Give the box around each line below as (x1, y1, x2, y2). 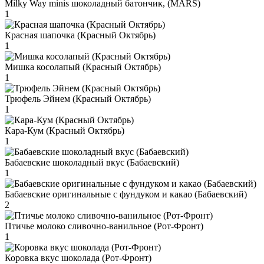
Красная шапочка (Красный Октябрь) (5, 29, 156, 40)
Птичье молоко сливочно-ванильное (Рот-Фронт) (5, 220, 203, 231)
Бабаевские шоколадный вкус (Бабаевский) (5, 157, 179, 167)
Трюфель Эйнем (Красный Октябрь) (5, 93, 151, 104)
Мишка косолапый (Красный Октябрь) (5, 61, 161, 72)
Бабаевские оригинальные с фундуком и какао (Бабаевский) (5, 189, 247, 199)
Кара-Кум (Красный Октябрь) (5, 125, 124, 136)
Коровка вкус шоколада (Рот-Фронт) (5, 252, 151, 263)
